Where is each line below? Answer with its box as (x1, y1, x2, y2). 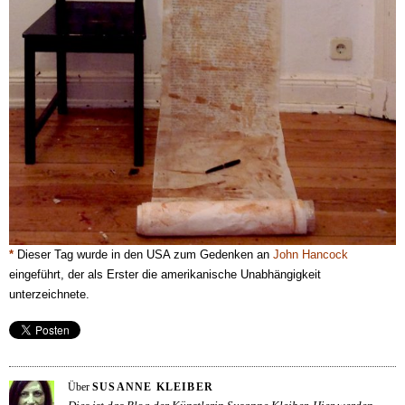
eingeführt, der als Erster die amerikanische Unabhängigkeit (9, 268, 321, 281)
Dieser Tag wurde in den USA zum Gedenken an (17, 248, 273, 261)
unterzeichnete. (9, 287, 89, 301)
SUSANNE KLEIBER (92, 381, 213, 393)
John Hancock (273, 248, 348, 261)
